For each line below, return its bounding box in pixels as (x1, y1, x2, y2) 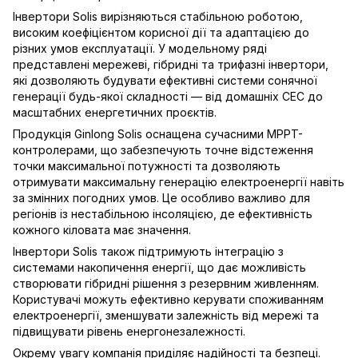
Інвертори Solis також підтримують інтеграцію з (13, 245, 284, 259)
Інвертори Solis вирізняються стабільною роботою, (13, 10, 303, 24)
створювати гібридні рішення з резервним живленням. (13, 276, 319, 291)
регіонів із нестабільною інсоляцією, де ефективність (13, 207, 312, 221)
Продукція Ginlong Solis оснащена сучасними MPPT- (13, 127, 303, 141)
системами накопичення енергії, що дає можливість (13, 261, 306, 275)
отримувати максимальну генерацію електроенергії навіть (13, 175, 344, 189)
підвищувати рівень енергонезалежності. (13, 324, 245, 339)
